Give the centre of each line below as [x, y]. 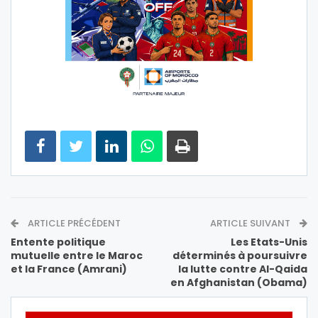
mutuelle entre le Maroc [77, 256]
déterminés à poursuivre [240, 256]
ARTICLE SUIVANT [251, 224]
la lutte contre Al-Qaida [243, 269]
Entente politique [58, 242]
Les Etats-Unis [269, 242]
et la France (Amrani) [69, 269]
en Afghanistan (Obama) [239, 283]
